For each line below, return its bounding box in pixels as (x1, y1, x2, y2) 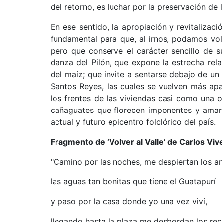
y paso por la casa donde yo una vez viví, (51, 196, 207, 206)
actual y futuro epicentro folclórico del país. (51, 116, 216, 127)
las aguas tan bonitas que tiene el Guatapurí (51, 176, 216, 186)
